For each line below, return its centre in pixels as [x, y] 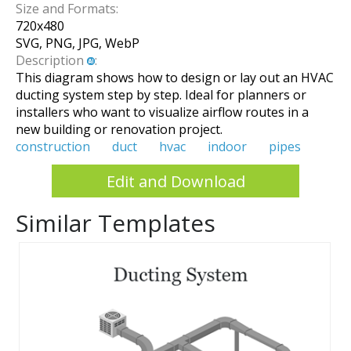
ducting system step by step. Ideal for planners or [161, 95]
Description [51, 60]
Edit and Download [175, 181]
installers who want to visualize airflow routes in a [162, 112]
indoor [227, 147]
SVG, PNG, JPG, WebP [78, 43]
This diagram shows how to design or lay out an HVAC [175, 78]
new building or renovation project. [119, 129]
